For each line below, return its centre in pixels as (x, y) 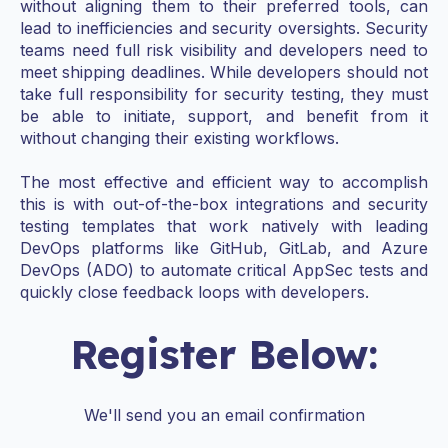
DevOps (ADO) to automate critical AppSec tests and (224, 270)
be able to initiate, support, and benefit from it (224, 116)
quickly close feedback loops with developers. (194, 292)
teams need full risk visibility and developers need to (224, 50)
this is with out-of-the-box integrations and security (224, 204)
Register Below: (224, 353)
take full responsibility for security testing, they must (224, 94)
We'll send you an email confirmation (224, 415)
